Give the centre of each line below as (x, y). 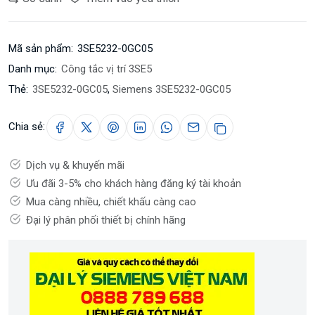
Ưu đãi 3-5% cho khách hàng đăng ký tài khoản (134, 184)
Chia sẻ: (27, 126)
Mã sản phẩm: (41, 49)
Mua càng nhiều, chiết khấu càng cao (111, 202)
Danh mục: (33, 69)
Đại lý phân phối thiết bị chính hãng (106, 220)
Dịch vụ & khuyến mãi (75, 166)
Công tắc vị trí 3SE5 (107, 69)
